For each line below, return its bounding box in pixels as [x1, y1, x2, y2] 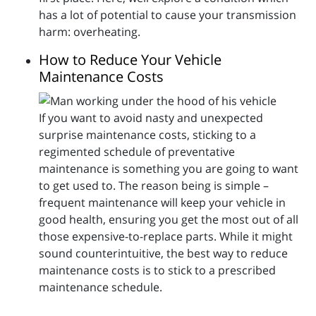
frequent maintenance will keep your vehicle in [39, 194, 286, 210]
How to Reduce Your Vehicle [39, 49, 221, 69]
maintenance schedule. [39, 279, 162, 295]
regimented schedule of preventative [39, 143, 235, 159]
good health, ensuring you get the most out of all [39, 211, 298, 227]
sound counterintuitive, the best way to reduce [39, 245, 288, 261]
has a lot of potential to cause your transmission [39, 6, 296, 23]
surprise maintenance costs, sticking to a [39, 126, 256, 142]
